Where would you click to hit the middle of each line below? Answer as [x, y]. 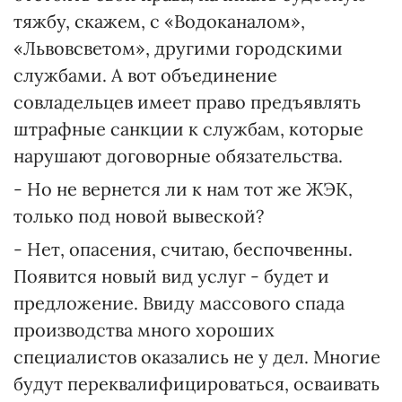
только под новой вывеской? [139, 216]
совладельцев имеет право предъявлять [187, 102]
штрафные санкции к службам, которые [188, 129]
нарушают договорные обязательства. [178, 156]
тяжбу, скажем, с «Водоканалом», [159, 21]
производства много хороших [144, 330]
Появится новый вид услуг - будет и [171, 276]
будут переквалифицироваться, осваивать [197, 384]
